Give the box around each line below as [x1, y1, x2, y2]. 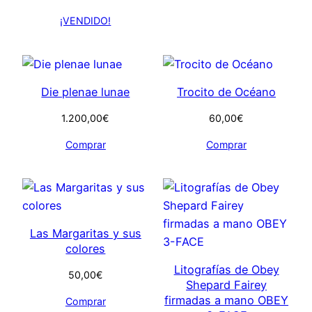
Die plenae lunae [41, 84, 130, 99]
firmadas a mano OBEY [164, 292, 289, 307]
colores [65, 241, 106, 256]
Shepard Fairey [186, 277, 267, 292]
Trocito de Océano [177, 84, 276, 99]
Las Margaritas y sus [29, 226, 141, 240]
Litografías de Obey [173, 262, 279, 276]
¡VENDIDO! [60, 14, 111, 26]
